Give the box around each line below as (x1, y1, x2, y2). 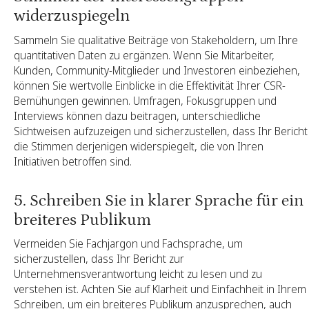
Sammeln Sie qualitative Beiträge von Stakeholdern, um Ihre (14, 32, 298, 48)
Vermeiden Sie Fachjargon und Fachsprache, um (14, 236, 243, 252)
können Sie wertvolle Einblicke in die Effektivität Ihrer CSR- (14, 77, 286, 93)
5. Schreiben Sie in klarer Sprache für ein (14, 190, 303, 210)
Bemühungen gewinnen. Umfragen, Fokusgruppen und (14, 92, 277, 108)
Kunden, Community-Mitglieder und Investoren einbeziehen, (14, 62, 300, 78)
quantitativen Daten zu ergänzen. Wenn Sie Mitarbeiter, (14, 47, 275, 63)
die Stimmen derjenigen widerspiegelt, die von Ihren (14, 138, 263, 154)
